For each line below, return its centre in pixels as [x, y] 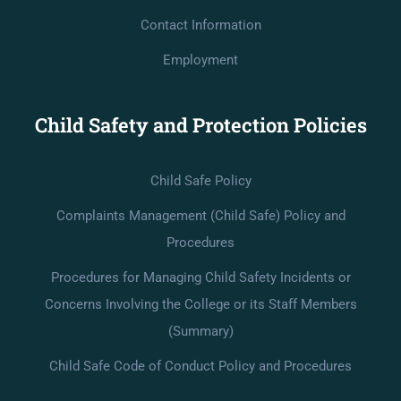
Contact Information [200, 25]
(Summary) [200, 331]
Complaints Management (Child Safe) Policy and [200, 215]
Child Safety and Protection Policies [200, 124]
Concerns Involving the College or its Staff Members [200, 304]
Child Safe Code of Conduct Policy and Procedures [200, 366]
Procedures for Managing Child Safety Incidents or [200, 277]
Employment [200, 60]
